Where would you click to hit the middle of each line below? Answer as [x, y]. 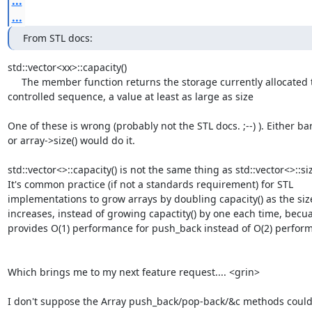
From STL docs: [57, 38]
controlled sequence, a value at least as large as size [130, 96]
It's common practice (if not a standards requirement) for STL [150, 184]
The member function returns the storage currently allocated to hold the [14, 81]
